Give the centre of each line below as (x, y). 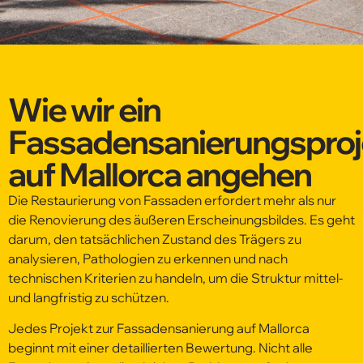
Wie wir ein (84, 109)
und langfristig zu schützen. (89, 297)
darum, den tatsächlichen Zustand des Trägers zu (155, 239)
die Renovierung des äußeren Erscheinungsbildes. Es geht (181, 219)
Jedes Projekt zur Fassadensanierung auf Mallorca (159, 329)
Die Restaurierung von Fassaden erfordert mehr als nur (172, 200)
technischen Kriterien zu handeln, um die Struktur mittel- (175, 278)
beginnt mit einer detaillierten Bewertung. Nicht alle (160, 348)
